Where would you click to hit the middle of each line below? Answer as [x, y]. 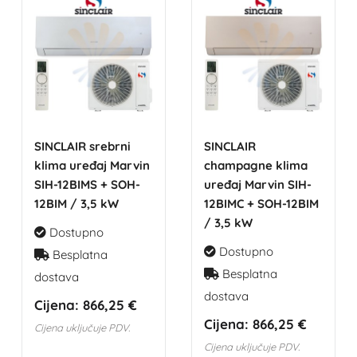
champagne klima [255, 165]
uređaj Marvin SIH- [257, 184]
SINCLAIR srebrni [83, 146]
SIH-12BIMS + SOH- [88, 184]
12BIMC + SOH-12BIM [261, 203]
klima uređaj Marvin [92, 165]
